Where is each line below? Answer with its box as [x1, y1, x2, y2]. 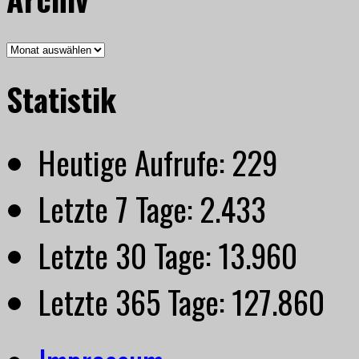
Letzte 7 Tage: [38, 184, 200, 232]
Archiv [6, 38, 37, 58]
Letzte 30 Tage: [38, 231, 218, 278]
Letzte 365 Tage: [38, 277, 232, 325]
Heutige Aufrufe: [38, 138, 232, 185]
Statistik [6, 75, 116, 122]
